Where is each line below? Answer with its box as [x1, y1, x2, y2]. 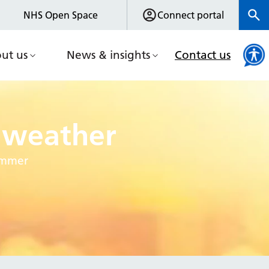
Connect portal [157, 9, 224, 21]
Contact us [175, 48, 231, 62]
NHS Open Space [23, 9, 98, 21]
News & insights [67, 48, 150, 62]
